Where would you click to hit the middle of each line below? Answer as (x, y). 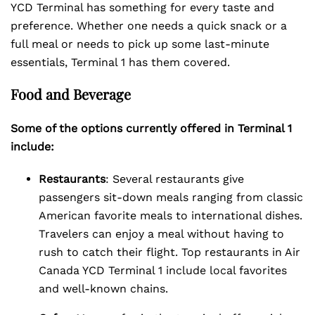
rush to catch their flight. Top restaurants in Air (169, 252)
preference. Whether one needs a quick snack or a (149, 26)
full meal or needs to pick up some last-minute (140, 44)
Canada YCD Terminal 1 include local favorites (163, 270)
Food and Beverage (71, 94)
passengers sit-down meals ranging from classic (171, 197)
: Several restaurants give (175, 179)
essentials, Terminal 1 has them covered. (120, 62)
